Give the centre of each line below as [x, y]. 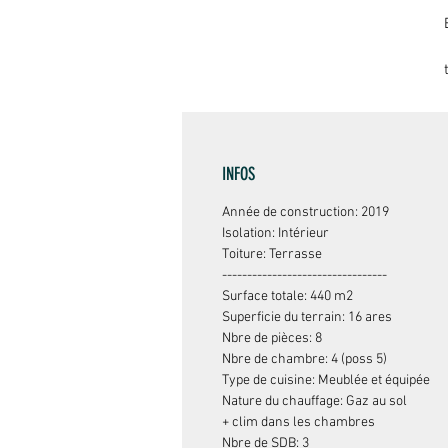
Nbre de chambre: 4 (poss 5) [304, 359]
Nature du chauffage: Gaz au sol [314, 401]
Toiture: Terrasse [272, 254]
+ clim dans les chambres [298, 422]
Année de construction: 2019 [305, 212]
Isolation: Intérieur [275, 233]
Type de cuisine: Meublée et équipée [326, 380]
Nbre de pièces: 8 [272, 338]
